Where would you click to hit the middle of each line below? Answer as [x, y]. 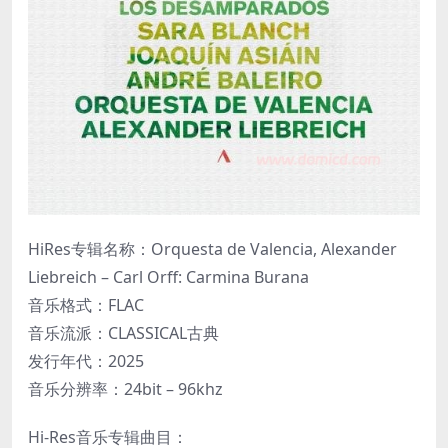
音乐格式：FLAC [86, 304]
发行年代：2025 [86, 360]
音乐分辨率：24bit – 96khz [125, 388]
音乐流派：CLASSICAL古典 [123, 332]
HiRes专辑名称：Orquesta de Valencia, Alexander [212, 248]
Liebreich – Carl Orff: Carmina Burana [168, 276]
